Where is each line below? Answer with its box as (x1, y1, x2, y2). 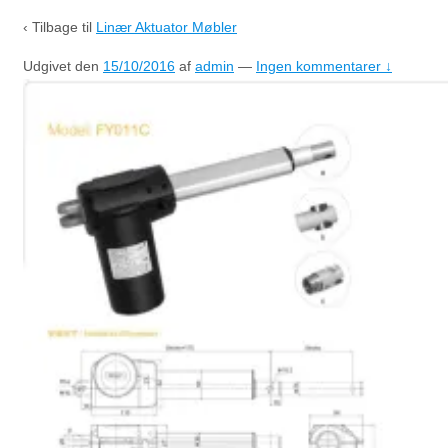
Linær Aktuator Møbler (96, 18, 237, 35)
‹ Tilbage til (23, 18, 96, 35)
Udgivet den (23, 57, 103, 74)
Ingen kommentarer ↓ (256, 57, 392, 74)
